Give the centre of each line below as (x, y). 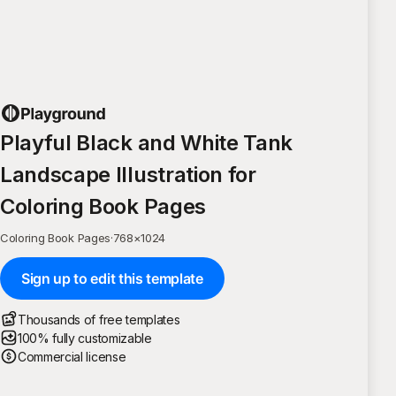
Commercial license (72, 356)
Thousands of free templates (99, 319)
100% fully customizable (85, 338)
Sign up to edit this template (112, 278)
